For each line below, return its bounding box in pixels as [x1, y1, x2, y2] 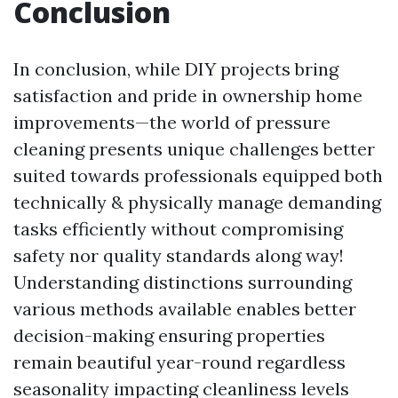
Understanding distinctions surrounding [13, 271, 352, 293]
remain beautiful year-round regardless [13, 351, 346, 373]
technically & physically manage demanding [13, 191, 381, 213]
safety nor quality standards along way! [13, 244, 344, 267]
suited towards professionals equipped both [13, 164, 383, 187]
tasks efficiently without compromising [13, 218, 343, 240]
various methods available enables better [13, 298, 356, 320]
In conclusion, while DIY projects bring [13, 58, 338, 80]
